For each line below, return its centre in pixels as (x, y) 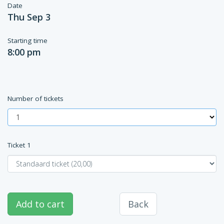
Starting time (27, 40)
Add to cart (40, 204)
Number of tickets (35, 98)
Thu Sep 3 (29, 17)
